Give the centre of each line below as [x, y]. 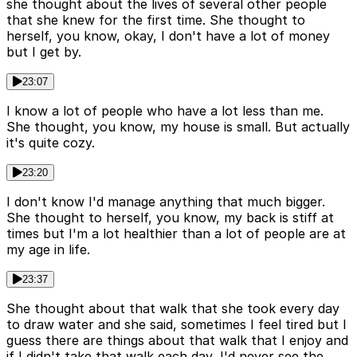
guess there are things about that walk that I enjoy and [177, 341]
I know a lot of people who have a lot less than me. [165, 111]
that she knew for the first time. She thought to [156, 20]
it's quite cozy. [51, 143]
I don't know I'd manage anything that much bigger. [166, 202]
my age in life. [48, 250]
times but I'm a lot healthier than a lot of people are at [176, 234]
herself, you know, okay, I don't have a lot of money [168, 36]
